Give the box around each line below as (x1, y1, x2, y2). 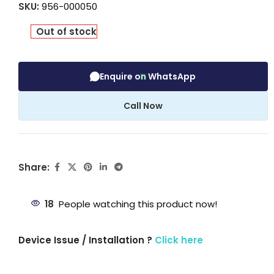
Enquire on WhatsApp (100, 70, 196, 83)
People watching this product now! (59, 198, 217, 211)
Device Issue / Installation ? (18, 234, 155, 247)
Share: (18, 160, 50, 174)
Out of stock (36, 25, 97, 39)
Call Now (123, 100, 163, 113)
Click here (155, 234, 203, 247)
